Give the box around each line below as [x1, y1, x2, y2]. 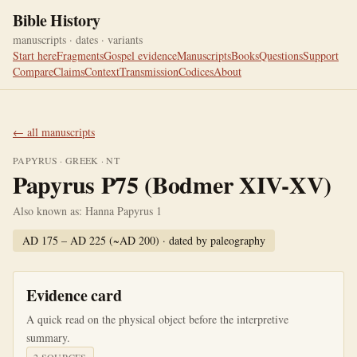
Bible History [13, 9, 100, 32]
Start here [13, 48, 57, 63]
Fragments [57, 48, 104, 63]
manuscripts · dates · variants [13, 32, 143, 47]
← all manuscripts [13, 124, 95, 139]
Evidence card [26, 284, 122, 307]
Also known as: [13, 203, 85, 218]
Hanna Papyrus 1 [85, 203, 162, 218]
